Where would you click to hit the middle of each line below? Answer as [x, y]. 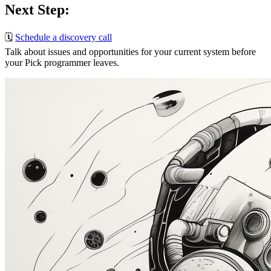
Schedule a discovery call [64, 37]
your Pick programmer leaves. [62, 62]
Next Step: [37, 9]
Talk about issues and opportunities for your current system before [130, 51]
